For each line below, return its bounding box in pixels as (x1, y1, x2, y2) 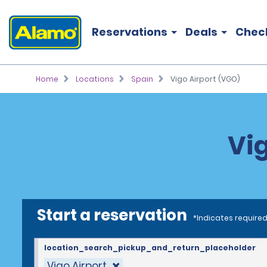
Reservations (92, 24, 167, 39)
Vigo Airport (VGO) (170, 74, 240, 84)
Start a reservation (37, 204, 187, 226)
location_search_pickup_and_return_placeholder (44, 243, 256, 253)
